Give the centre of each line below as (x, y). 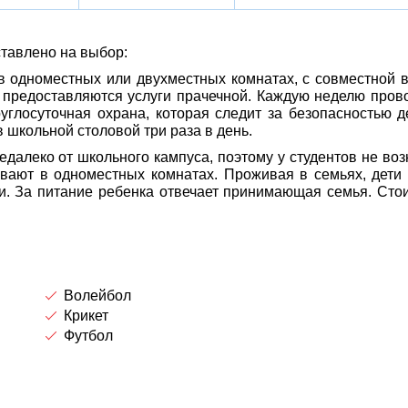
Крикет (86, 316)
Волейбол (97, 296)
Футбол (88, 336)
